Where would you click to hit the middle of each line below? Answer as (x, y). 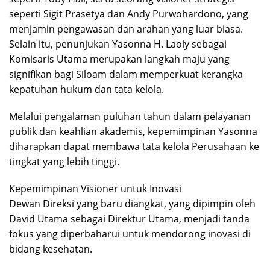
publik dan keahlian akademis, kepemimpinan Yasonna (133, 131)
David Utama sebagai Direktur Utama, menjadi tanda (129, 218)
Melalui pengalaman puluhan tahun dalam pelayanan (130, 116)
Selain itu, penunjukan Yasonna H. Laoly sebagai (118, 44)
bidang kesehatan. (51, 249)
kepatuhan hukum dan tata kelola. (86, 89)
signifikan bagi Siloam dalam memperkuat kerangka (126, 74)
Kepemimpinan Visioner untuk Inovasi (95, 188)
